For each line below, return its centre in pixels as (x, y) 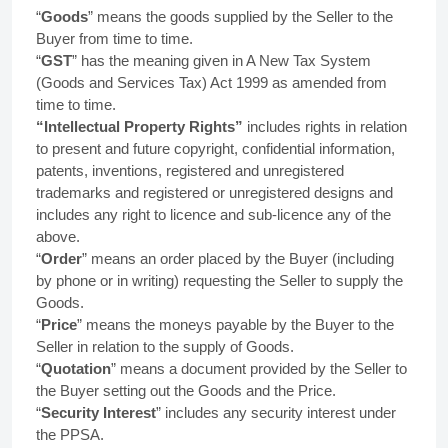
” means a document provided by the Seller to (259, 368)
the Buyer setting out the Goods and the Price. (186, 390)
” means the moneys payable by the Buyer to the (235, 324)
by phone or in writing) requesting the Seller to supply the (219, 280)
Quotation (76, 368)
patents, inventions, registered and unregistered (190, 170)
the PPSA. (70, 434)
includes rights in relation (327, 126)
